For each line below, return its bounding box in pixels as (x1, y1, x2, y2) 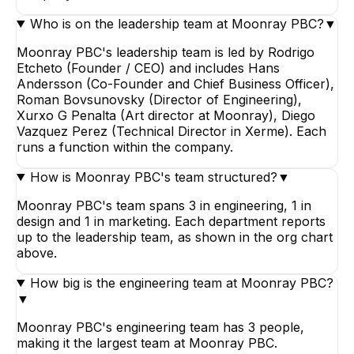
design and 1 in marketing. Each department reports (17, 213, 326, 229)
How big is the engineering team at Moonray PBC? (29, 274, 333, 291)
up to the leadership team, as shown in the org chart (17, 228, 333, 245)
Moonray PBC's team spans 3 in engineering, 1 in (17, 197, 311, 213)
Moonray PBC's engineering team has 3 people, (17, 318, 304, 335)
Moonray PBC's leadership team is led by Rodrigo (17, 43, 314, 60)
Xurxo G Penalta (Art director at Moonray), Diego (17, 107, 315, 123)
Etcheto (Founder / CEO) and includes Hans (17, 59, 280, 76)
